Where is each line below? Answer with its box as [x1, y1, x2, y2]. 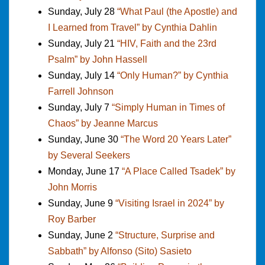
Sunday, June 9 [48, 198, 115, 208]
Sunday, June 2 [48, 230, 115, 240]
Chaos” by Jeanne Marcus [48, 118, 158, 128]
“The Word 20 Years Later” [121, 134, 231, 144]
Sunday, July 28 [48, 6, 117, 17]
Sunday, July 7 [48, 102, 112, 112]
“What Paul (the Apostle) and [117, 6, 237, 17]
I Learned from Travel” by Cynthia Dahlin [48, 22, 217, 33]
